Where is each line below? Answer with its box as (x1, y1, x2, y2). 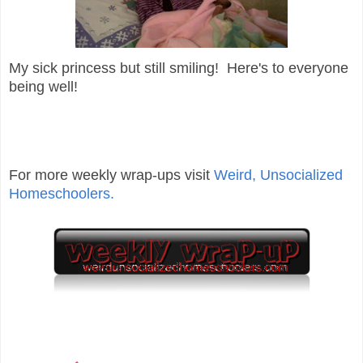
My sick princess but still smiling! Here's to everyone (9, 59, 348, 76)
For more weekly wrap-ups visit (9, 166, 214, 183)
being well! (9, 78, 78, 95)
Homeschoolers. (9, 185, 114, 202)
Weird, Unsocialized (214, 166, 343, 183)
